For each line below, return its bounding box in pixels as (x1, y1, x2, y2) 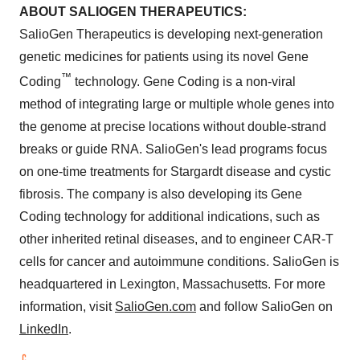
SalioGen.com (115, 300, 196, 314)
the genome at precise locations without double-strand (19, 120, 326, 134)
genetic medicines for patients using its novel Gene (19, 49, 309, 63)
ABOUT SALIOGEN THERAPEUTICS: (19, 4, 247, 18)
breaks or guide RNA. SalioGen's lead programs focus (19, 142, 327, 157)
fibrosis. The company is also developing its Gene (19, 187, 302, 202)
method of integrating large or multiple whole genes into (19, 97, 334, 112)
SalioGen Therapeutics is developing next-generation (19, 27, 323, 41)
